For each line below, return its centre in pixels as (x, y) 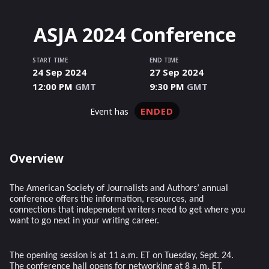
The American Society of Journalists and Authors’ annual (119, 189)
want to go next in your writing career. (84, 221)
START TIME (50, 60)
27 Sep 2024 (177, 72)
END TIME (164, 60)
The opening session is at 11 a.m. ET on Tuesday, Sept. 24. (122, 256)
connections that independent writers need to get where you (127, 210)
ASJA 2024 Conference (134, 35)
